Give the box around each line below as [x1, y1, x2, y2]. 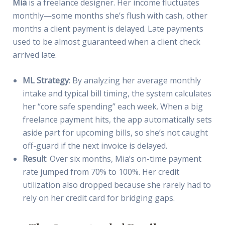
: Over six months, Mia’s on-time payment [46, 153, 201, 165]
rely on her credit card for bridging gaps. [22, 192, 175, 204]
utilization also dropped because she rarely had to [22, 179, 211, 191]
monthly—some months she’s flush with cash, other [12, 10, 207, 21]
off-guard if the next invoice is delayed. [22, 140, 167, 152]
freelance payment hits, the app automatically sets [22, 114, 212, 126]
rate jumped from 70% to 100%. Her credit [22, 166, 179, 178]
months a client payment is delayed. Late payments [12, 23, 203, 34]
